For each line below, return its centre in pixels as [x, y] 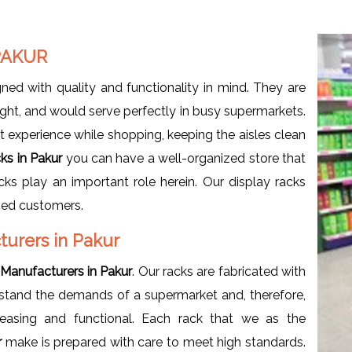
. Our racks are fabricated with [219, 271]
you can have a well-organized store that [186, 158]
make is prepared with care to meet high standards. [156, 342]
